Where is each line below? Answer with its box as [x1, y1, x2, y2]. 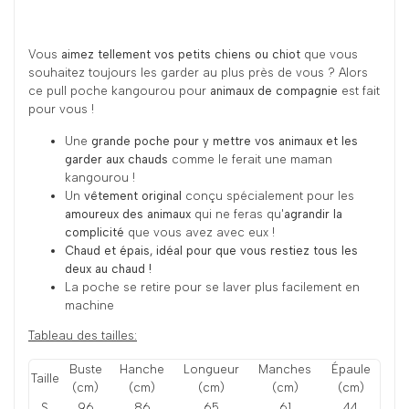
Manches [258, 362, 311, 377]
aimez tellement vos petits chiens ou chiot [58, 47, 300, 62]
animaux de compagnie [206, 84, 338, 99]
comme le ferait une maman [168, 152, 332, 167]
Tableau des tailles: [28, 329, 137, 343]
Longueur [183, 362, 239, 377]
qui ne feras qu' [191, 207, 284, 222]
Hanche [120, 362, 164, 377]
